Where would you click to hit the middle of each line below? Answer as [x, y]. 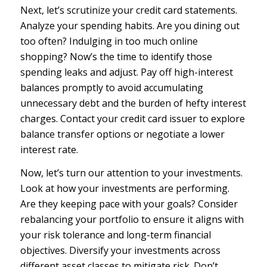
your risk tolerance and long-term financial [115, 235]
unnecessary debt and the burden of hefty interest [133, 103]
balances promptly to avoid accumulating [111, 87]
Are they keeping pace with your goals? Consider [129, 204]
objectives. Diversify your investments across [120, 251]
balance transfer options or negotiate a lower [122, 134]
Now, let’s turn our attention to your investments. [131, 173]
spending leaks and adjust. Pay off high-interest [126, 72]
